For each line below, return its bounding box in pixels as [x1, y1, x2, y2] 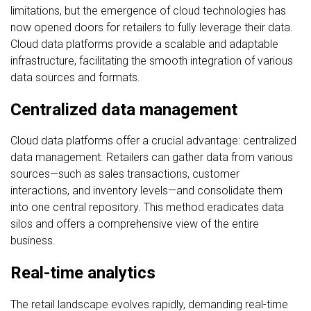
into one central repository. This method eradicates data [10, 201, 284, 215]
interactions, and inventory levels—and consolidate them [10, 184, 283, 198]
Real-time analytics [10, 263, 155, 283]
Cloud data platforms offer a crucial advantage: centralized [10, 134, 296, 148]
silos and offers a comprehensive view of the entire [10, 217, 259, 231]
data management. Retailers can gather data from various [10, 151, 293, 165]
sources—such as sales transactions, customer [10, 167, 239, 181]
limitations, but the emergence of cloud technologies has [10, 3, 286, 17]
